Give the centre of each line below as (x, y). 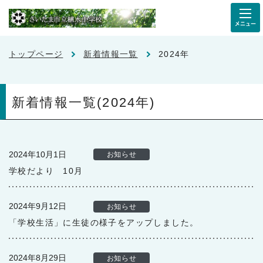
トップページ (36, 54)
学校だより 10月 (46, 171)
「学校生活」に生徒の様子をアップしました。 (104, 222)
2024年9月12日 (38, 206)
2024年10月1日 (38, 154)
